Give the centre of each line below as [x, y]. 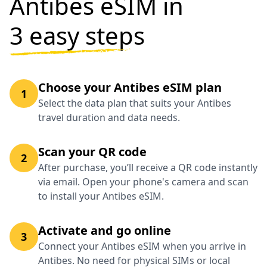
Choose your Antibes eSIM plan [130, 88]
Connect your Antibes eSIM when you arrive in [142, 246]
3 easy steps [77, 36]
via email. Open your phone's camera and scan [143, 182]
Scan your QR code [92, 152]
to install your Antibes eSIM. [101, 196]
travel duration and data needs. [109, 118]
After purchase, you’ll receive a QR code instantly [148, 168]
